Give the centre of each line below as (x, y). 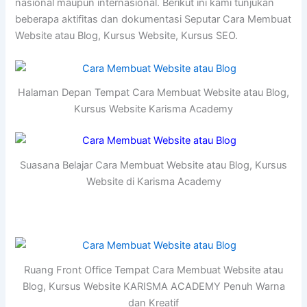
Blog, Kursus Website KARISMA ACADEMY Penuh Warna (153, 287)
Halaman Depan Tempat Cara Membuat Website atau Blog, (153, 93)
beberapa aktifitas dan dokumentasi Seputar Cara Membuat (153, 20)
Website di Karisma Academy (153, 182)
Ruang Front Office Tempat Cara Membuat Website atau (153, 270)
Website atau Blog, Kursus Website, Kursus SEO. (127, 36)
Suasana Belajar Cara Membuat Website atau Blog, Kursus (153, 165)
